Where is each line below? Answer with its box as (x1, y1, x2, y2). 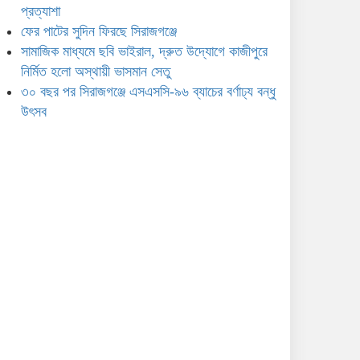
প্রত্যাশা (21, 3, 60, 20)
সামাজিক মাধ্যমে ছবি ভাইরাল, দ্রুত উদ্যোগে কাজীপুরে (21, 43, 268, 60)
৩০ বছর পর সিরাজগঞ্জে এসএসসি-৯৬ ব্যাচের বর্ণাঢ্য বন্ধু (21, 84, 276, 100)
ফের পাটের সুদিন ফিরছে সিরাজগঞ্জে (21, 23, 177, 40)
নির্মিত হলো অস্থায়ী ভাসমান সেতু (21, 63, 170, 80)
